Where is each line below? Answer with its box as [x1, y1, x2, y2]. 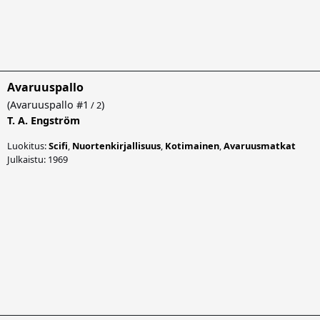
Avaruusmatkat [224, 139, 296, 152]
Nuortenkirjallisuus [72, 139, 161, 152]
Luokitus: [7, 139, 49, 152]
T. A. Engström [7, 113, 80, 127]
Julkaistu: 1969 [7, 152, 68, 166]
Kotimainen [165, 139, 219, 152]
